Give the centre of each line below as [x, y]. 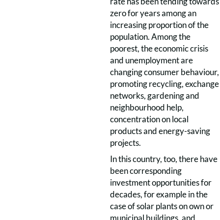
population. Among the [150, 37]
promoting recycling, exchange [165, 84]
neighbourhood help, [147, 107]
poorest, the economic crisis [159, 48]
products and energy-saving [160, 131]
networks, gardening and [155, 96]
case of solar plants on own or [162, 206]
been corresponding [146, 171]
